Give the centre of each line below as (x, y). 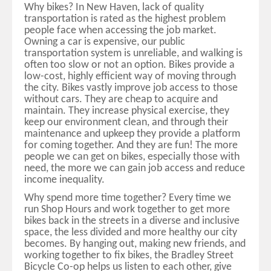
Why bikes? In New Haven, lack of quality (114, 8)
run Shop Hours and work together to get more (127, 210)
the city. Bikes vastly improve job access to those (131, 88)
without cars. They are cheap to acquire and (121, 100)
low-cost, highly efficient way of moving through (130, 77)
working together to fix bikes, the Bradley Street (129, 256)
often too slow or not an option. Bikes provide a (129, 65)
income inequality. (64, 180)
